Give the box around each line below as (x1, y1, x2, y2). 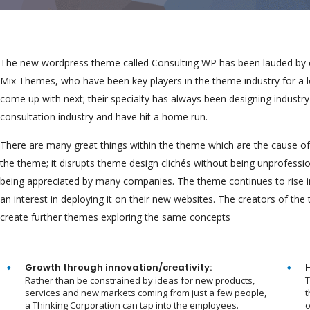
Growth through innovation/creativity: (25, 261, 212, 275)
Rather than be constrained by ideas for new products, (25, 274, 255, 287)
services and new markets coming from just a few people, (25, 286, 266, 300)
